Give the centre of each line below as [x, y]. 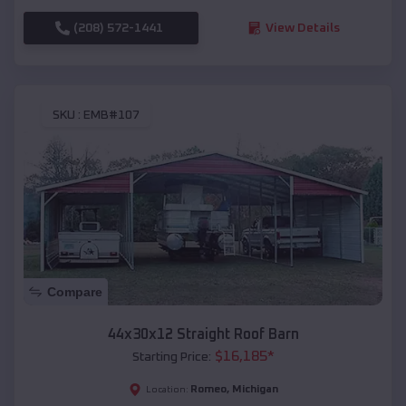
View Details [302, 28]
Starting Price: [171, 358]
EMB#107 [111, 116]
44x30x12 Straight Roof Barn [203, 335]
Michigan [255, 390]
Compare [75, 292]
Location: [167, 390]
